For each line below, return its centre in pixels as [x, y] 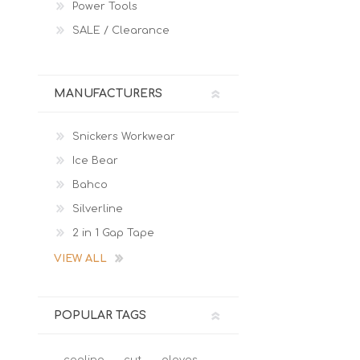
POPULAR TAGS [100, 315]
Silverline [98, 209]
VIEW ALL [80, 259]
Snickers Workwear [124, 137]
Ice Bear [95, 161]
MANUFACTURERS [108, 94]
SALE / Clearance [121, 31]
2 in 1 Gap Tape [113, 233]
